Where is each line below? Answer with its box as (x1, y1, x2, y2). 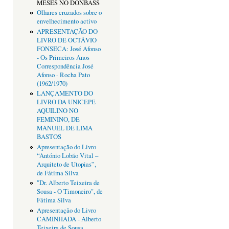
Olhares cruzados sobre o (36, 8, 102, 17)
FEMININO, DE (36, 115, 80, 124)
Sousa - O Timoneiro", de (36, 187, 103, 196)
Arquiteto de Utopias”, (36, 159, 96, 169)
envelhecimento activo (36, 17, 97, 26)
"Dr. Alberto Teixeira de (36, 178, 100, 188)
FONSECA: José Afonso (36, 44, 101, 53)
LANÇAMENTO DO (36, 89, 93, 98)
